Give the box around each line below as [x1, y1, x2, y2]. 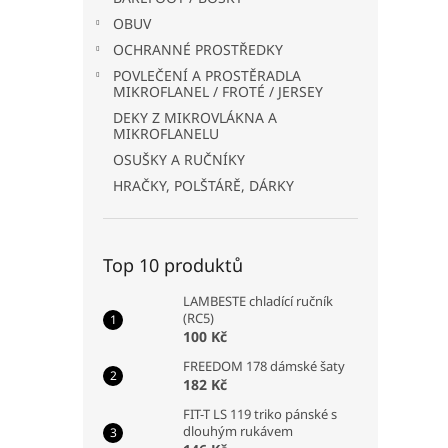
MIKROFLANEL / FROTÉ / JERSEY [113, 82, 323, 101]
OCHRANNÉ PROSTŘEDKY [113, 40, 283, 59]
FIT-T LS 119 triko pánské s [183, 405, 337, 423]
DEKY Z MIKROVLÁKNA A [113, 108, 277, 127]
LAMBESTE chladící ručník [183, 292, 333, 310]
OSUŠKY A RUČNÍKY [113, 150, 245, 169]
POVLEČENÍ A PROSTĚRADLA [113, 66, 301, 85]
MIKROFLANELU [113, 124, 219, 143]
